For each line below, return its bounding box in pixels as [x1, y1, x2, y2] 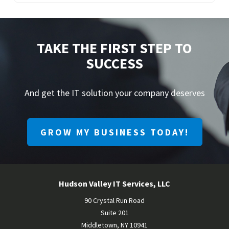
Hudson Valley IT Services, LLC [59, 178, 170, 189]
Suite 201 [100, 208, 129, 218]
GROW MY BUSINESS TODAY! [40, 126, 189, 139]
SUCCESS [86, 54, 143, 73]
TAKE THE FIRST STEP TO [37, 39, 192, 58]
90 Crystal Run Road [84, 196, 145, 205]
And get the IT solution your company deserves [24, 87, 205, 99]
